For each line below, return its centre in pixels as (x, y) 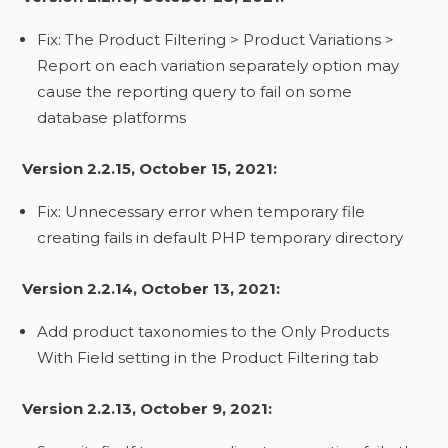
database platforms (112, 117)
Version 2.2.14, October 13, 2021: (151, 288)
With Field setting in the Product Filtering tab (208, 357)
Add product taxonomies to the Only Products (213, 331)
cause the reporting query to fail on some (195, 91)
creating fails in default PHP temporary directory (220, 237)
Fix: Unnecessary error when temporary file (201, 211)
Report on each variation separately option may (218, 65)
